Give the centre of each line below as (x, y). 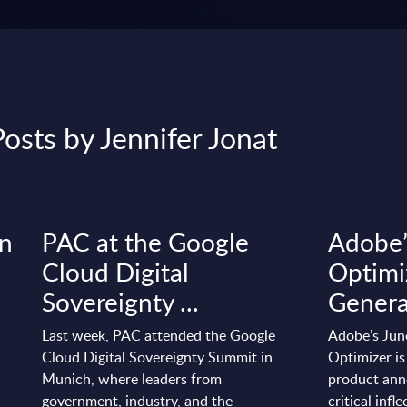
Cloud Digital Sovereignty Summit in (158, 357)
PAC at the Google (146, 241)
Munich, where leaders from (132, 378)
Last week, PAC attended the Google (159, 335)
